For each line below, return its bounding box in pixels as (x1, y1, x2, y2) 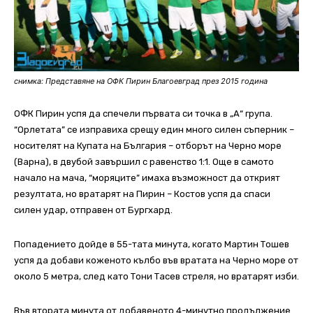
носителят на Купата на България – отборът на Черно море (14, 140, 282, 152)
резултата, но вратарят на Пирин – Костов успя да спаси (14, 189, 270, 200)
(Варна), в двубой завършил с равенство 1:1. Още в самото (14, 156, 274, 168)
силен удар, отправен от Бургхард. (14, 205, 173, 216)
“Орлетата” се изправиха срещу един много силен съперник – (14, 124, 294, 136)
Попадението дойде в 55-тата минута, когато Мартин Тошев (14, 239, 289, 250)
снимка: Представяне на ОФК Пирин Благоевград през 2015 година (14, 76, 268, 87)
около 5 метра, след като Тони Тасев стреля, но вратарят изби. (14, 271, 299, 282)
